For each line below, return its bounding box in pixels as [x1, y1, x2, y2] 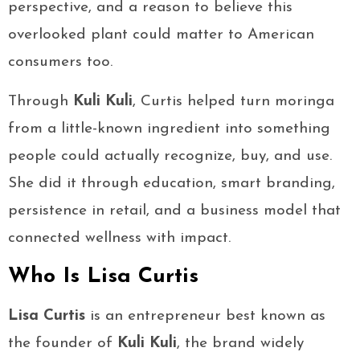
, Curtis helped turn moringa [133, 94, 334, 110]
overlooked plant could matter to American [8, 27, 314, 43]
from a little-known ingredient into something [8, 121, 330, 137]
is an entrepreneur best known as [85, 309, 325, 325]
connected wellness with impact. [8, 231, 231, 247]
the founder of [8, 336, 117, 352]
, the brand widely [177, 336, 304, 352]
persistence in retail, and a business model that [8, 203, 341, 219]
